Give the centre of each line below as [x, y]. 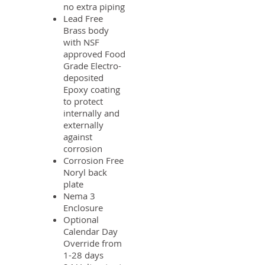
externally [83, 125]
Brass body [86, 30]
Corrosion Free [93, 160]
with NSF [81, 42]
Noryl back [85, 172]
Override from [93, 243]
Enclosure [83, 208]
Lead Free [83, 18]
